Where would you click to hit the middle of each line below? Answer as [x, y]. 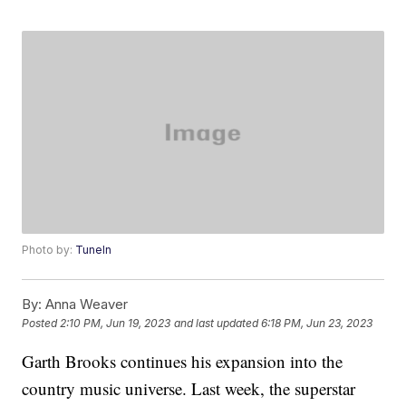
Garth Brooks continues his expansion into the [183, 362]
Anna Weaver [85, 304]
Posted [41, 324]
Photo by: [49, 250]
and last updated [217, 324]
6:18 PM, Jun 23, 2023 [317, 324]
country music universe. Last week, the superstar [189, 389]
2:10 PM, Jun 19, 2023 [116, 324]
